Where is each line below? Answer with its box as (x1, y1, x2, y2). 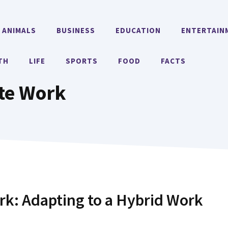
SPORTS (66, 56, 98, 66)
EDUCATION (116, 25, 161, 35)
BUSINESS (56, 25, 96, 35)
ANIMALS (2, 25, 37, 35)
